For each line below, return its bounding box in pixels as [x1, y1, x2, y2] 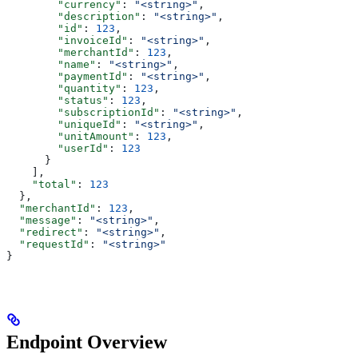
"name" [6, 58, 96, 71]
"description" [6, 10, 141, 23]
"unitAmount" [6, 130, 134, 143]
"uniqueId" [6, 118, 121, 131]
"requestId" [6, 238, 89, 251]
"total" [6, 178, 77, 191]
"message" [6, 214, 77, 227]
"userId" [6, 142, 109, 155]
